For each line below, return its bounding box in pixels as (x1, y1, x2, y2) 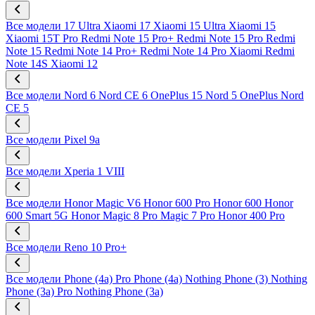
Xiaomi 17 (103, 19, 150, 32)
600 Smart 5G (6, 209, 68, 221)
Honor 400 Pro (218, 209, 285, 221)
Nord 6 (64, 89, 96, 101)
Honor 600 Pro (143, 196, 210, 209)
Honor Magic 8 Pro (71, 209, 157, 221)
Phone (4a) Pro (64, 272, 131, 285)
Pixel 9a (64, 133, 100, 146)
